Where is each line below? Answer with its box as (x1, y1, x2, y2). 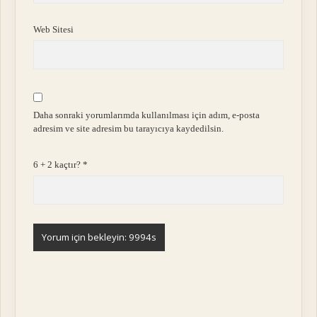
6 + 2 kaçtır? (33, 159, 83, 171)
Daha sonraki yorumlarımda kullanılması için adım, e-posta (33, 109, 260, 120)
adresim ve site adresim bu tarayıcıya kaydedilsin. (33, 122, 224, 134)
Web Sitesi (33, 23, 74, 35)
